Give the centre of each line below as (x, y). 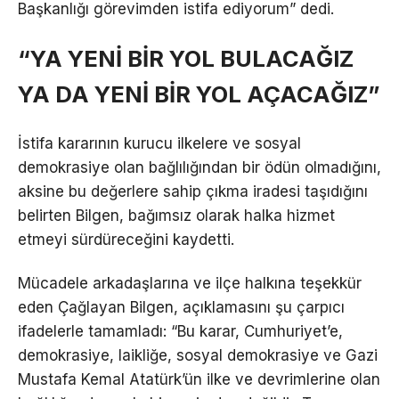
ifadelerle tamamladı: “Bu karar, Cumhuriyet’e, (180, 331)
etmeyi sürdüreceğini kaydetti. (126, 239)
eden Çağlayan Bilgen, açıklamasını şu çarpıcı (181, 307)
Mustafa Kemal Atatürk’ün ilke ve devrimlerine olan (199, 379)
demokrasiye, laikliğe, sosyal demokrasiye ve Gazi (198, 355)
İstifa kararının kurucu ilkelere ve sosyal (159, 143)
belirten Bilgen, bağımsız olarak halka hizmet (176, 215)
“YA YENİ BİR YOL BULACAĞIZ (186, 59)
